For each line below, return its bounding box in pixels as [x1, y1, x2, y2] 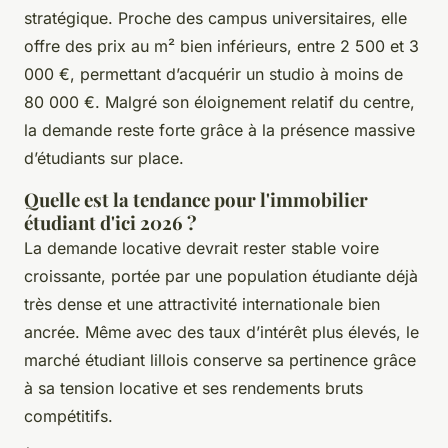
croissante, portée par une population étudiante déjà [24, 265, 418, 286]
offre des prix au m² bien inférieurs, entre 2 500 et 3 [24, 35, 419, 56]
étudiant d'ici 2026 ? [24, 209, 197, 235]
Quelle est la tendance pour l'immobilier [24, 186, 368, 212]
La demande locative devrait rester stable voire [24, 237, 379, 258]
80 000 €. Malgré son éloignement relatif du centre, [24, 91, 415, 112]
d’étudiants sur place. [24, 147, 184, 168]
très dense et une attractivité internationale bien [24, 293, 380, 314]
